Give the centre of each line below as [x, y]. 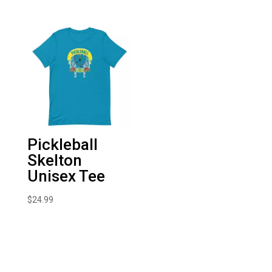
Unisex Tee [66, 176]
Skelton [54, 161]
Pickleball [62, 145]
